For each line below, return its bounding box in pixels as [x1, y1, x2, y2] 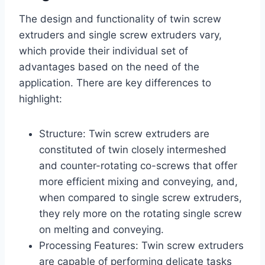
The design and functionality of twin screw [19, 12, 221, 25]
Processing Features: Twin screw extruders [39, 239, 244, 251]
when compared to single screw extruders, [39, 191, 242, 203]
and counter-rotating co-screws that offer [39, 159, 237, 172]
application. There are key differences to [19, 76, 211, 89]
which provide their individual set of [19, 44, 188, 57]
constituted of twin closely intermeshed [39, 143, 227, 156]
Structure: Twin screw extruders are [39, 127, 209, 140]
